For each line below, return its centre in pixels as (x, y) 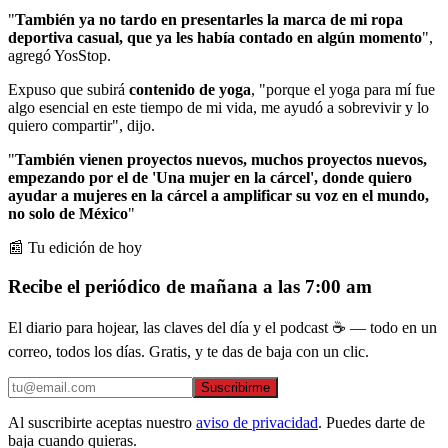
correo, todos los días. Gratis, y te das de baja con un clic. (188, 352)
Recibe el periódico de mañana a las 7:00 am (190, 286)
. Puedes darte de (371, 423)
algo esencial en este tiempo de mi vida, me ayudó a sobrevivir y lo (218, 107)
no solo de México (68, 213)
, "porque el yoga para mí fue (343, 89)
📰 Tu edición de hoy (75, 247)
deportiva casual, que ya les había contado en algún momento (215, 37)
